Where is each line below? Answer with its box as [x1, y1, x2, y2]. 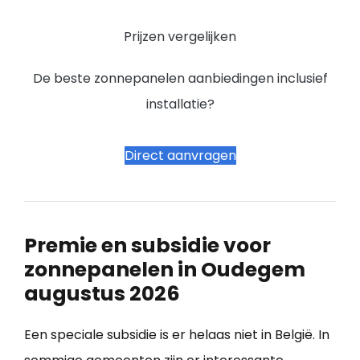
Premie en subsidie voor [24, 231, 271, 260]
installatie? [145, 94, 215, 113]
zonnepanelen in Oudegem [24, 255, 305, 284]
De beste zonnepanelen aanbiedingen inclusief [32, 68, 328, 88]
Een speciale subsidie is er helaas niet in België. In [24, 325, 329, 344]
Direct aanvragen [124, 145, 236, 165]
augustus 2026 [24, 279, 180, 308]
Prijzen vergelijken [124, 27, 236, 46]
